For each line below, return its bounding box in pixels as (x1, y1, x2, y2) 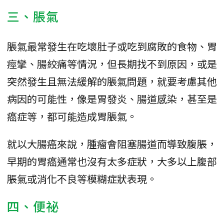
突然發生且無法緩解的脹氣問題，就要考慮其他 (7, 74, 217, 89)
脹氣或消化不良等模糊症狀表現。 (7, 171, 157, 186)
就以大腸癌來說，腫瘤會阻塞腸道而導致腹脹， (7, 136, 217, 151)
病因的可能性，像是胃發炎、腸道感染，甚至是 (7, 91, 217, 106)
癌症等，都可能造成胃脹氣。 (7, 109, 137, 124)
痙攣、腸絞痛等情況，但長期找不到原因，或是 (7, 56, 217, 71)
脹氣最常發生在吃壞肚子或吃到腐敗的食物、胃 (7, 39, 217, 54)
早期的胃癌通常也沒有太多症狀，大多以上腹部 (7, 154, 217, 169)
